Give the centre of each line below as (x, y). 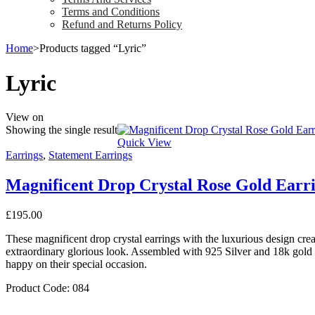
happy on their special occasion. (76, 264)
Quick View (144, 143)
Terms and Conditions (111, 12)
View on (25, 117)
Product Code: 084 (47, 288)
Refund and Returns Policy (122, 25)
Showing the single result (62, 130)
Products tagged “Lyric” (93, 49)
